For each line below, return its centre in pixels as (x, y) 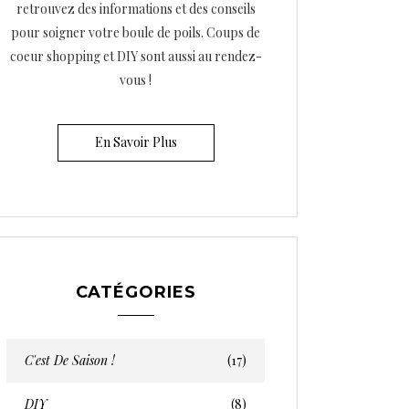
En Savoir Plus (136, 142)
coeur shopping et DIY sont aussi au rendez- (136, 56)
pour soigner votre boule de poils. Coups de (136, 32)
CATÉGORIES (136, 292)
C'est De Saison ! (70, 360)
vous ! (136, 80)
